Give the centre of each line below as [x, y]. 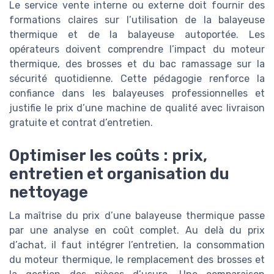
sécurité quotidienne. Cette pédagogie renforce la [137, 78]
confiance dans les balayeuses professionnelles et [137, 93]
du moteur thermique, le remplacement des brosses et [137, 259]
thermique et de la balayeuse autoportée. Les [137, 34]
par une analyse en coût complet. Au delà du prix [137, 230]
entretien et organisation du [119, 173]
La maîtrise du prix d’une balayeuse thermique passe [137, 215]
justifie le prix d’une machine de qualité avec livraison [137, 108]
